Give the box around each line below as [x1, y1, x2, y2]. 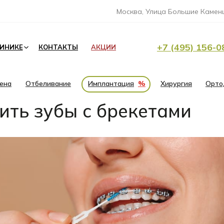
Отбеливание [25, 79, 71, 88]
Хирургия [160, 79, 192, 88]
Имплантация [88, 79, 134, 88]
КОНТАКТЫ [38, 43, 78, 51]
